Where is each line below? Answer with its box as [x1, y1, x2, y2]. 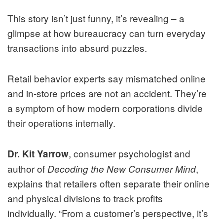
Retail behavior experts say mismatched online [7, 72, 206, 85]
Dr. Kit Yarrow [7, 147, 69, 161]
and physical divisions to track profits [7, 191, 163, 205]
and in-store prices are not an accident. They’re [7, 86, 207, 100]
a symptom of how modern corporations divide [7, 101, 203, 115]
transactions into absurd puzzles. [7, 41, 147, 55]
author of [7, 162, 47, 176]
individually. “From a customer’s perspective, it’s [7, 206, 208, 220]
